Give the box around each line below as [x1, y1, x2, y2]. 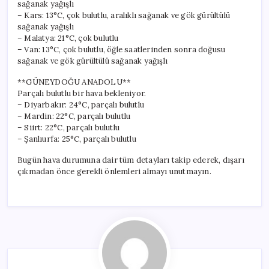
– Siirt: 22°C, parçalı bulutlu [17, 122, 119, 133]
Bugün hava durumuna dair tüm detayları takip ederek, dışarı [17, 154, 244, 165]
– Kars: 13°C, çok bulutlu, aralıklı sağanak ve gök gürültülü [17, 10, 230, 20]
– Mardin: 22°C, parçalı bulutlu [17, 110, 131, 121]
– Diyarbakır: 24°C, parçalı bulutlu [17, 99, 144, 110]
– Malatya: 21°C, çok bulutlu [17, 32, 119, 43]
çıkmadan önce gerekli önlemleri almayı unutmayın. [17, 166, 211, 177]
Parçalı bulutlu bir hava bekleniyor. [17, 88, 147, 98]
